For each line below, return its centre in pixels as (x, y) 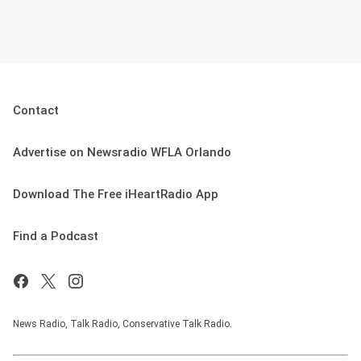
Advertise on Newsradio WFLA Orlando (122, 152)
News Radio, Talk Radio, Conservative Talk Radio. (122, 324)
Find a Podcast (56, 236)
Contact (36, 110)
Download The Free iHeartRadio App (116, 194)
